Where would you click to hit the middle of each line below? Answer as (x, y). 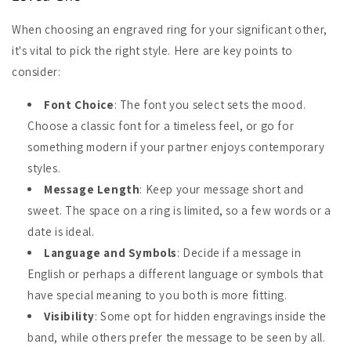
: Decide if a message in (239, 253)
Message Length (92, 189)
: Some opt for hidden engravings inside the (211, 316)
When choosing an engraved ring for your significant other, (170, 29)
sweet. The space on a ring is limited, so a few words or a (179, 210)
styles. (44, 168)
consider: (36, 72)
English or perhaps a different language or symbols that (176, 274)
